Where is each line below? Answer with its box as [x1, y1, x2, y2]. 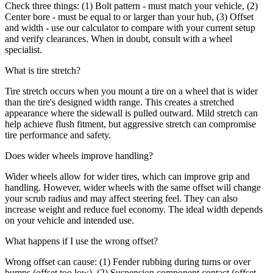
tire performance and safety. [5, 130, 111, 141]
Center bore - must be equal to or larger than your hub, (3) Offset [5, 12, 253, 23]
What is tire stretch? [5, 65, 80, 76]
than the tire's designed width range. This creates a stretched [5, 97, 234, 108]
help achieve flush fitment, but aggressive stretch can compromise [5, 119, 256, 130]
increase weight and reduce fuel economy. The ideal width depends [5, 204, 263, 215]
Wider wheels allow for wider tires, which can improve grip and [5, 171, 250, 182]
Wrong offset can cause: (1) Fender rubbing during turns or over [5, 257, 250, 268]
